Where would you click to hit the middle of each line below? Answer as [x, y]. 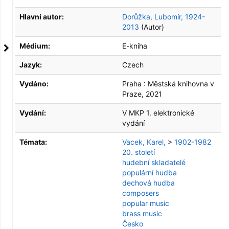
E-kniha [135, 46]
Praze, [133, 94]
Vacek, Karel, [144, 142]
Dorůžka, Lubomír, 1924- [164, 17]
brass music [142, 213]
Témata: [33, 142]
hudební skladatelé [154, 162]
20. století [139, 152]
